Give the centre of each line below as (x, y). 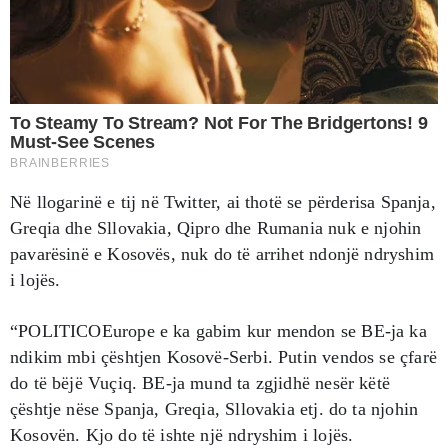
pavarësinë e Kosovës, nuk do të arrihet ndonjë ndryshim (222, 253)
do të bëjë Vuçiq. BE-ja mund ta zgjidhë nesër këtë (200, 382)
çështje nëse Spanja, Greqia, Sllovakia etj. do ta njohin (214, 408)
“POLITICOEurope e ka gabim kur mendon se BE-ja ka (218, 330)
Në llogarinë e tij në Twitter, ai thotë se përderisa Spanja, (223, 201)
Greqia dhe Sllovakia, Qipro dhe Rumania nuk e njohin (216, 227)
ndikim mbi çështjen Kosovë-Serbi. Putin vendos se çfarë (223, 356)
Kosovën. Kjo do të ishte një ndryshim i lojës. (182, 434)
